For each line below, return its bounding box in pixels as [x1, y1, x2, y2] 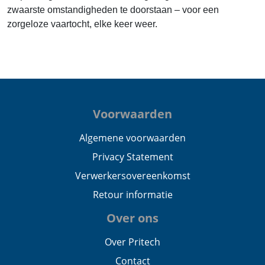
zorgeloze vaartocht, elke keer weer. [7, 18, 157, 29]
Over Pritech [105, 235, 160, 248]
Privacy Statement [92, 150, 173, 163]
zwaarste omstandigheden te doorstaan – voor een [7, 4, 219, 15]
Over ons [106, 210, 159, 226]
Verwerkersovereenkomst [75, 169, 190, 182]
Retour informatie [92, 188, 173, 201]
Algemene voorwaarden [79, 131, 186, 144]
